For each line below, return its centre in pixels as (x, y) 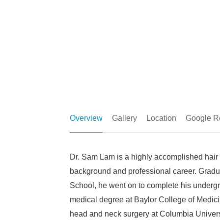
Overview (86, 118)
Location (161, 118)
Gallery (124, 118)
